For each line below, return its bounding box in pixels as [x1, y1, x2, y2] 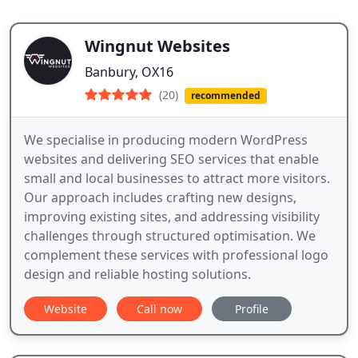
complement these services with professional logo [24, 246, 328, 265]
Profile [235, 301, 268, 317]
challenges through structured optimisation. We [24, 227, 316, 245]
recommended [190, 89, 261, 102]
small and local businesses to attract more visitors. [24, 169, 330, 188]
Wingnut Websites [85, 35, 230, 57]
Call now [137, 301, 182, 317]
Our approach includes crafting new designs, [24, 189, 296, 207]
